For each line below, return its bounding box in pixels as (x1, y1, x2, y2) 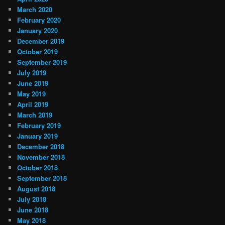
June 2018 (17, 205, 49, 215)
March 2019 (17, 110, 53, 120)
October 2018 (17, 163, 58, 173)
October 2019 (17, 47, 58, 57)
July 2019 (17, 68, 47, 78)
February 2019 (17, 121, 61, 131)
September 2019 (17, 57, 67, 67)
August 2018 (17, 184, 56, 194)
